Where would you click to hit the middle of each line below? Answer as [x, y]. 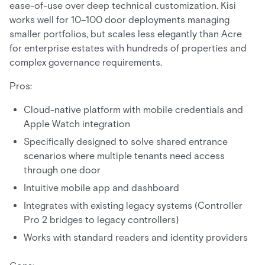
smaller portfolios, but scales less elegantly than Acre [126, 34]
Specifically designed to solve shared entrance [126, 142]
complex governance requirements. [86, 63]
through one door [62, 170]
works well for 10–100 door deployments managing [119, 20]
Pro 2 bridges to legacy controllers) [101, 220]
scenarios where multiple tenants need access [124, 156]
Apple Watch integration [77, 124]
